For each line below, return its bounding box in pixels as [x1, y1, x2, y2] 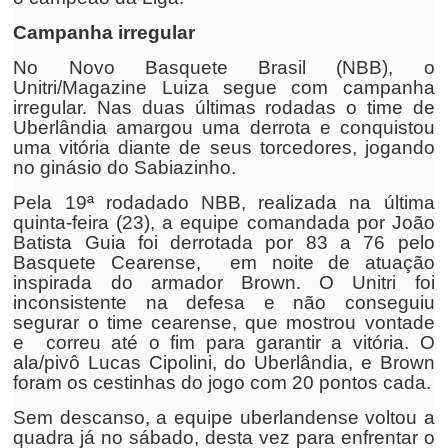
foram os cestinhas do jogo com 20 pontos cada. [13, 372, 432, 393]
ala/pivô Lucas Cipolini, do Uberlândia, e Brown [13, 352, 435, 373]
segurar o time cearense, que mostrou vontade [13, 312, 435, 333]
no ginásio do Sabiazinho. [13, 157, 237, 178]
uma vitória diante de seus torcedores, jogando [13, 137, 435, 158]
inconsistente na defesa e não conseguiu [13, 292, 435, 313]
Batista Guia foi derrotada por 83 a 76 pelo [13, 232, 435, 253]
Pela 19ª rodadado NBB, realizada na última [13, 192, 435, 213]
